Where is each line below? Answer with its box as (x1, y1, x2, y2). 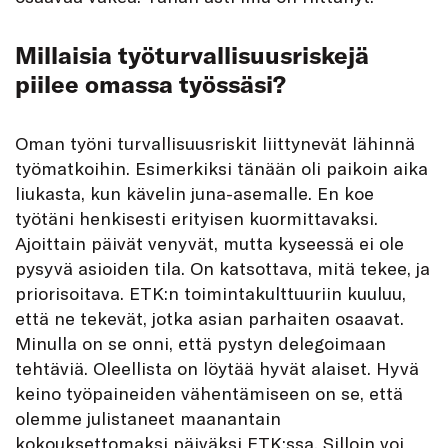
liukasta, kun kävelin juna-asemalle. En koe (15, 181, 374, 204)
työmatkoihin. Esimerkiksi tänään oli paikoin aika (15, 156, 428, 179)
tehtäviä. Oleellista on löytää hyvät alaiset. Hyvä (15, 356, 419, 379)
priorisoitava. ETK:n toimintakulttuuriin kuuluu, (15, 281, 406, 304)
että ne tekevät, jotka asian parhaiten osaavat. (15, 306, 404, 329)
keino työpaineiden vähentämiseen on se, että (15, 381, 403, 404)
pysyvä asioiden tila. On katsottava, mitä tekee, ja (15, 256, 430, 279)
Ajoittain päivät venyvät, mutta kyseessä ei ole (15, 231, 404, 254)
